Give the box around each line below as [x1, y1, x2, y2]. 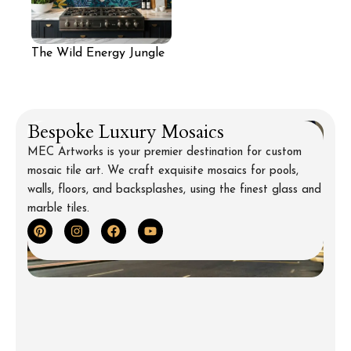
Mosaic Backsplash [31, 65, 138, 78]
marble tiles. [27, 202, 89, 215]
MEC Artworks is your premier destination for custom [27, 146, 302, 158]
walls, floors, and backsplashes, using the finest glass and [27, 183, 321, 196]
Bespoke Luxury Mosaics [27, 118, 224, 145]
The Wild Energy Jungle [31, 47, 165, 60]
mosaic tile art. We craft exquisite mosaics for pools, [27, 165, 299, 177]
